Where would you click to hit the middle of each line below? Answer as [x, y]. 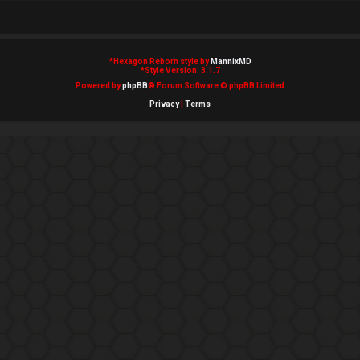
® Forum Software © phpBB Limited [216, 86]
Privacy [164, 104]
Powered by [99, 86]
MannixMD [231, 61]
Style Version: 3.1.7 [182, 70]
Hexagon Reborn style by [162, 61]
